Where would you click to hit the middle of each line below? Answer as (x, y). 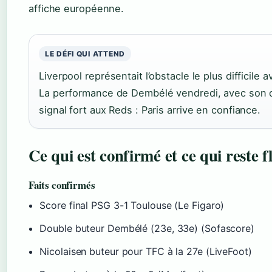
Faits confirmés (62, 185)
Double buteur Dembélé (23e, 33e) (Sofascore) (147, 229)
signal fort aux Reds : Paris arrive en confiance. (150, 110)
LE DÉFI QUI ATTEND (85, 54)
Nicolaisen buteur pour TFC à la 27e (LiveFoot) (146, 252)
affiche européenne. (76, 9)
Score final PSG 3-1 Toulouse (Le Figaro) (132, 206)
